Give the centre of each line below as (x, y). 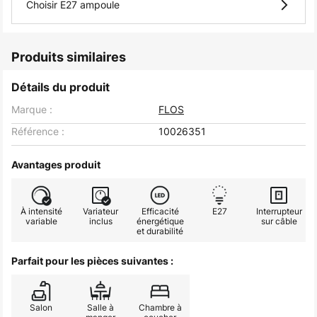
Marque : (32, 109)
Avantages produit (56, 165)
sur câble (279, 221)
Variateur (100, 211)
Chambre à (160, 307)
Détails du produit (60, 87)
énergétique (160, 221)
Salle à (100, 307)
